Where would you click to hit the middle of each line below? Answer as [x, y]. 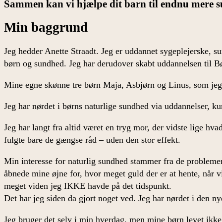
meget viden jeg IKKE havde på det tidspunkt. [88, 186]
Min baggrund [46, 28]
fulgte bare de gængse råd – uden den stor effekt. [92, 139]
